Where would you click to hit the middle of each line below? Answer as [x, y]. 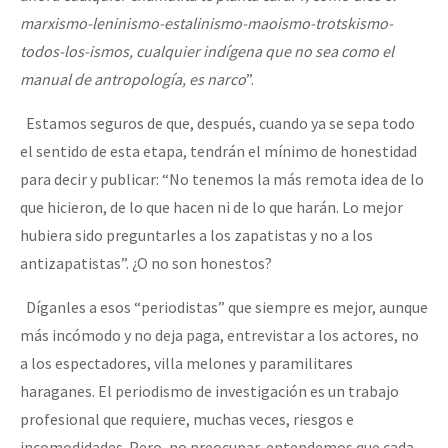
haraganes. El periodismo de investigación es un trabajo [209, 390]
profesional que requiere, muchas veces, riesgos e [187, 418]
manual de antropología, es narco [133, 78]
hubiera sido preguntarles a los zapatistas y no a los [196, 234]
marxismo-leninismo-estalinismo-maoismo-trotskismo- [206, 22]
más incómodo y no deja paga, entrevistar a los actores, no [219, 334]
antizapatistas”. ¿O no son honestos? [146, 262]
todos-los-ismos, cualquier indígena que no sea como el [207, 50]
